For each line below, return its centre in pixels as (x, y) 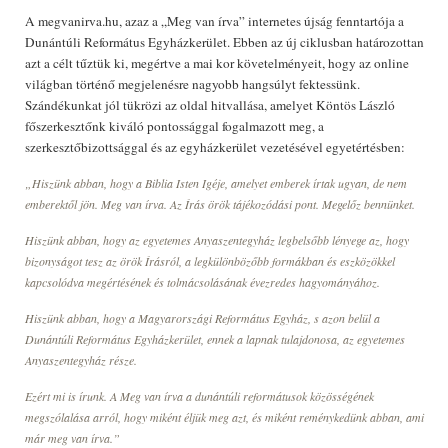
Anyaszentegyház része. (81, 360)
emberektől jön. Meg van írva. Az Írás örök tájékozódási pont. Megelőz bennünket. (220, 204)
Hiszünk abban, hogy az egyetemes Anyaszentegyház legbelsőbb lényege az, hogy (217, 240)
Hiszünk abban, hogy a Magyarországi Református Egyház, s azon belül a (202, 318)
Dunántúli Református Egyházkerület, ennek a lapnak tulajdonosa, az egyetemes (215, 339)
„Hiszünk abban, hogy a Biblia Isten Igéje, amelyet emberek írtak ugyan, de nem (216, 183)
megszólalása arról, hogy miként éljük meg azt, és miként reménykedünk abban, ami (224, 417)
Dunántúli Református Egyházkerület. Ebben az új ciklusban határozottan (224, 42)
